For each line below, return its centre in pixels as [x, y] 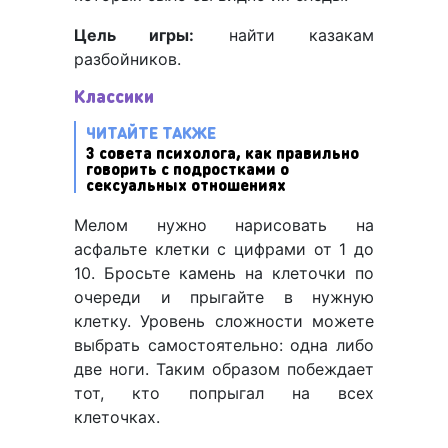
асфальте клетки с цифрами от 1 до [224, 249]
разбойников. [130, 59]
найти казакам [284, 35]
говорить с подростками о [187, 169]
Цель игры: [134, 35]
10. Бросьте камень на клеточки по [224, 273]
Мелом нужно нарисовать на [224, 225]
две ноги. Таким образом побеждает [224, 369]
